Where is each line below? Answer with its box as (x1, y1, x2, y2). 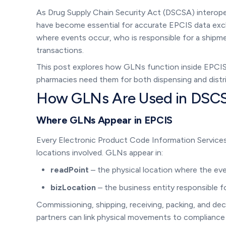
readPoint (50, 164, 89, 175)
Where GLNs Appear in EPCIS (36, 114, 173, 126)
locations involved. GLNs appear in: (36, 147, 163, 157)
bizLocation (50, 182, 96, 192)
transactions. (36, 45, 84, 55)
